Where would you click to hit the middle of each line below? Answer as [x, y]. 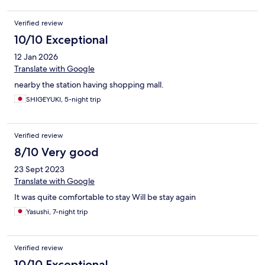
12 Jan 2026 [36, 57]
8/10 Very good [56, 152]
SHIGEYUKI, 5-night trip [64, 100]
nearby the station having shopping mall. [89, 85]
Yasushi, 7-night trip [57, 212]
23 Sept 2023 [39, 169]
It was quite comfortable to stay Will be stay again [105, 197]
